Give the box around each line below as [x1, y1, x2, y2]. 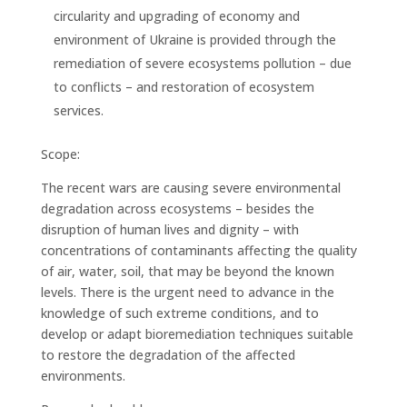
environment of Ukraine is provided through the [53, 31, 336, 48]
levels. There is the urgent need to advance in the [40, 283, 334, 301]
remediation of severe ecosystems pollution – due [53, 55, 352, 72]
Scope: [40, 145, 80, 163]
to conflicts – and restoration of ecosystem [53, 78, 314, 95]
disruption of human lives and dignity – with [40, 221, 299, 238]
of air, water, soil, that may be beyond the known [40, 263, 334, 280]
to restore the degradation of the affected [40, 346, 295, 363]
